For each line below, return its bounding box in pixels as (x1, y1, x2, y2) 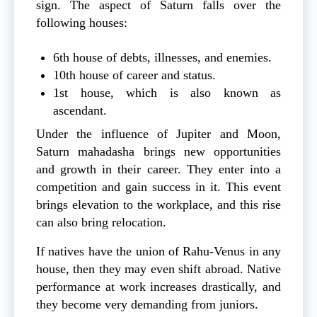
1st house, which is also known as (53, 86, 281, 100)
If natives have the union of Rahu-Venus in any (36, 244, 281, 259)
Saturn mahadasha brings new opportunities (36, 144, 281, 159)
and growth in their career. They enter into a (36, 162, 281, 177)
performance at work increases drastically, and (36, 279, 281, 294)
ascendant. (53, 103, 110, 118)
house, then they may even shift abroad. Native (36, 262, 281, 277)
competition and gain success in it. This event (36, 180, 281, 195)
